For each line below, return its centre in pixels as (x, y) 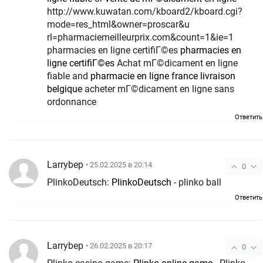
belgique (65, 89)
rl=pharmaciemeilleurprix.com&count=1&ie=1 (140, 37)
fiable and (69, 76)
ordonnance (72, 102)
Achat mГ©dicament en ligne (176, 63)
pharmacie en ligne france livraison (163, 76)
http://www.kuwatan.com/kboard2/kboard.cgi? (145, 11)
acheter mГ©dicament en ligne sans (158, 89)
